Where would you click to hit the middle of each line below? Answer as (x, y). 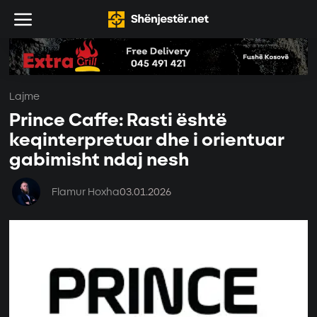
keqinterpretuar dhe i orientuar (147, 141)
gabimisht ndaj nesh (99, 161)
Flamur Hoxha (86, 192)
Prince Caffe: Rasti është (119, 121)
